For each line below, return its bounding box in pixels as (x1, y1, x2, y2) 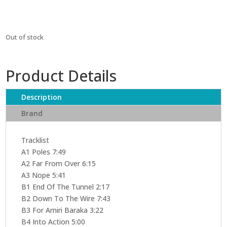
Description (21, 92, 62, 102)
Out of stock (6, 32, 44, 42)
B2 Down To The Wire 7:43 (21, 193, 111, 203)
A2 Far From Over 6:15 (21, 158, 96, 168)
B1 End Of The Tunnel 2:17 (21, 181, 110, 192)
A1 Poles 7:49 (21, 146, 66, 157)
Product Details (6, 65, 117, 86)
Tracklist (21, 135, 50, 145)
